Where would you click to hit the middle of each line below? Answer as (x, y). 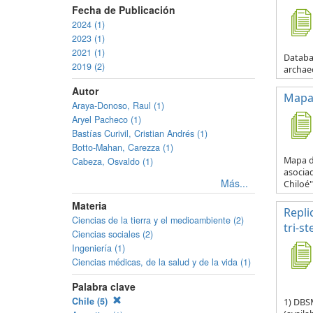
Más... (234, 183)
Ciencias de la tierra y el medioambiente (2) (158, 220)
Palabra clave (104, 286)
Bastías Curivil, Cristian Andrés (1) (140, 133)
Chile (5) (91, 301)
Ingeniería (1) (99, 248)
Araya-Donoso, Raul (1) (118, 105)
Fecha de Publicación (124, 10)
